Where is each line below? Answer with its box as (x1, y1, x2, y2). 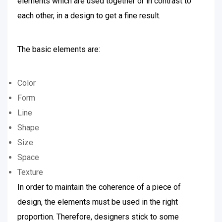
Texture (17, 167, 43, 177)
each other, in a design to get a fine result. (17, 11, 163, 20)
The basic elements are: (17, 45, 100, 54)
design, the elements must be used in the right (17, 197, 178, 207)
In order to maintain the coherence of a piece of (17, 182, 181, 192)
